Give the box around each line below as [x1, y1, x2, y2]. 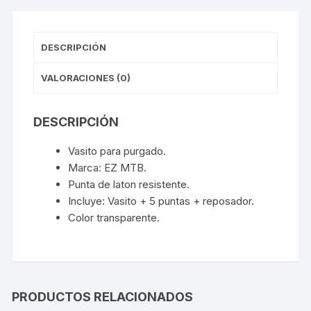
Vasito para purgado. [68, 144, 167, 158]
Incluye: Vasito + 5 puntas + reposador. [68, 194, 255, 208]
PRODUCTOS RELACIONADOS [12, 289, 194, 304]
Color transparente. [68, 210, 160, 224]
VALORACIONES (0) [41, 72, 131, 83]
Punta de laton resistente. [68, 177, 190, 191]
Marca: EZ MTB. [68, 160, 147, 174]
